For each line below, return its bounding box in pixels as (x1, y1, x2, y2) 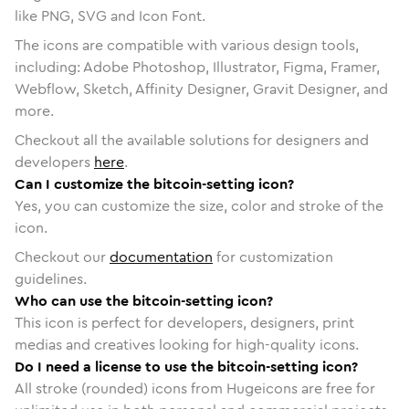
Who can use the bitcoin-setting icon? (15, 289, 273, 311)
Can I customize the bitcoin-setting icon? (15, 173, 294, 194)
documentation (110, 246, 213, 267)
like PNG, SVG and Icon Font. (15, 5, 205, 26)
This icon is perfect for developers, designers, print (15, 311, 354, 333)
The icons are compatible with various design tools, (15, 34, 359, 56)
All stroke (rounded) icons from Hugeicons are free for (15, 377, 375, 399)
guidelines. (15, 267, 87, 289)
